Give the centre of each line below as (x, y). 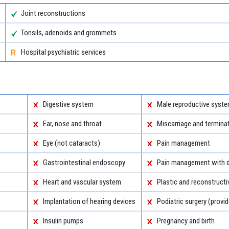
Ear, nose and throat (72, 123)
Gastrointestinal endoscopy (84, 162)
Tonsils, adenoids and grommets (68, 32)
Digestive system (68, 104)
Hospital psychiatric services (63, 52)
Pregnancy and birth (186, 221)
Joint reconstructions (53, 13)
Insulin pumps (63, 221)
